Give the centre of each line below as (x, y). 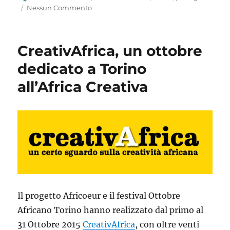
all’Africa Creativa (83, 87)
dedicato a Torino (82, 69)
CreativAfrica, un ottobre (110, 51)
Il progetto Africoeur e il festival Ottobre (99, 195)
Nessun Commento (60, 7)
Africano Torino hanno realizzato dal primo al (111, 210)
